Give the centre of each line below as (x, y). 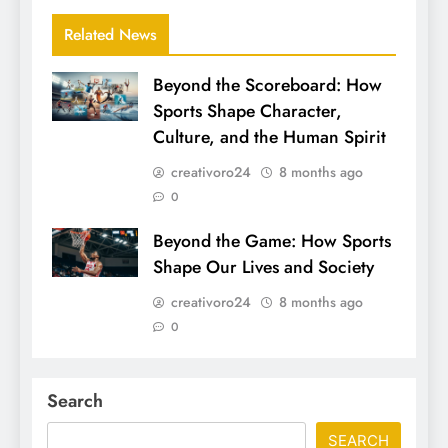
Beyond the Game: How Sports (272, 241)
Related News (110, 35)
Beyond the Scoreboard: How (267, 85)
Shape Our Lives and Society (263, 267)
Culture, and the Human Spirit (269, 137)
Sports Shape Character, (247, 111)
